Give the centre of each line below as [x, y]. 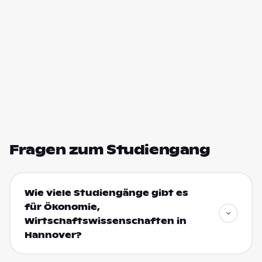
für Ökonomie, [62, 207]
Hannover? [53, 235]
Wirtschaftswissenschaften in [105, 221]
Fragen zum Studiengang [110, 150]
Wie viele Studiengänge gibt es [106, 193]
